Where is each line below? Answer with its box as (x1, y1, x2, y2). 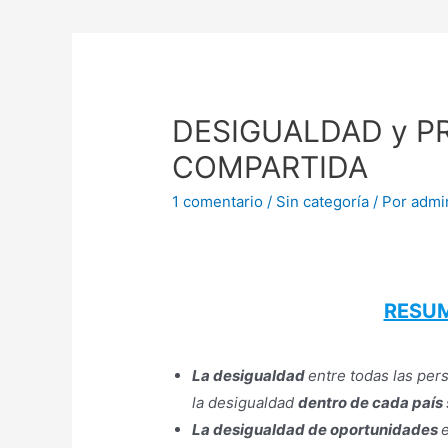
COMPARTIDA (172, 149, 369, 186)
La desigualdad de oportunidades (192, 420, 442, 440)
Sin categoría (276, 192, 370, 212)
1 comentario (172, 192, 264, 212)
